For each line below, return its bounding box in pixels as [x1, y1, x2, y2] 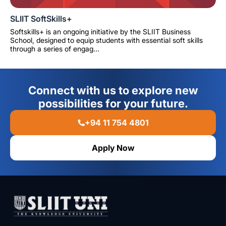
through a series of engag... [10, 44, 99, 53]
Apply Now [92, 142, 134, 153]
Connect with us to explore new [28, 83, 198, 97]
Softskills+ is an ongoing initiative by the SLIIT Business [10, 27, 191, 36]
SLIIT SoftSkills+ [10, 13, 72, 24]
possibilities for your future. [38, 96, 188, 110]
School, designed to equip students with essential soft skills [10, 35, 203, 44]
